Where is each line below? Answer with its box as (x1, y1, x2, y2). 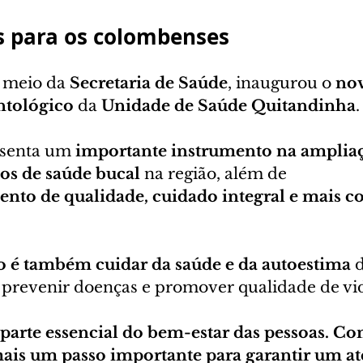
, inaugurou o (228, 74, 335, 93)
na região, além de (140, 164, 291, 184)
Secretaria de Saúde (70, 74, 228, 93)
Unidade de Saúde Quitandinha (101, 96, 356, 116)
